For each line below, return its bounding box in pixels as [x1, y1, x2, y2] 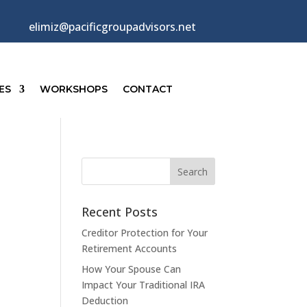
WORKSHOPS [39, 83, 108, 96]
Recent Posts [82, 204, 158, 221]
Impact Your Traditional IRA [82, 278, 206, 292]
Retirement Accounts [82, 242, 177, 256]
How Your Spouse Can [82, 262, 182, 276]
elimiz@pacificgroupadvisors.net [29, 19, 197, 34]
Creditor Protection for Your [82, 226, 208, 240]
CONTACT [122, 83, 173, 96]
